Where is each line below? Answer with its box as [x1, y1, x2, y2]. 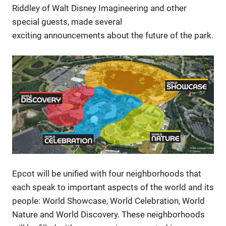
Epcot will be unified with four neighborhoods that [12, 168, 201, 179]
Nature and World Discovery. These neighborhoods [12, 209, 205, 219]
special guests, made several [12, 17, 122, 27]
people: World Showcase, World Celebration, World [12, 195, 205, 206]
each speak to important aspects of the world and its [12, 182, 214, 192]
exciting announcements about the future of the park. [12, 30, 213, 41]
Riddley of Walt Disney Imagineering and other [12, 3, 187, 14]
